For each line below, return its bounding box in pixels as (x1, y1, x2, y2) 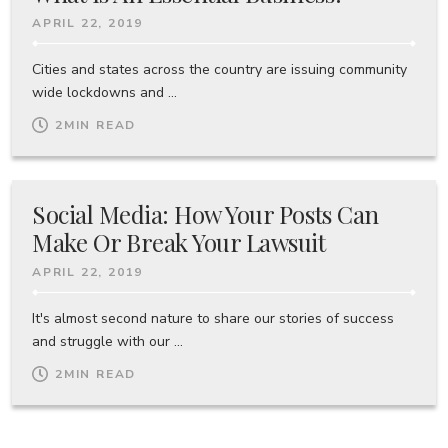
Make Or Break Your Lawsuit (32, 225, 326, 258)
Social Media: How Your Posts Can (32, 197, 379, 230)
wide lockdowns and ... (32, 82, 177, 102)
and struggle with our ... (32, 331, 183, 351)
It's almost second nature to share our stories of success (32, 308, 394, 328)
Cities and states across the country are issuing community (32, 59, 407, 79)
